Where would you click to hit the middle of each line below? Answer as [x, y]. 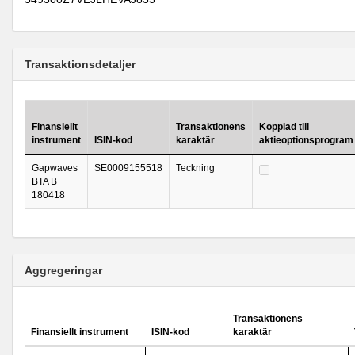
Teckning [195, 168]
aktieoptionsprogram [306, 140]
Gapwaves [55, 168]
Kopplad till [284, 127]
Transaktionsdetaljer [80, 64]
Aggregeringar [63, 270]
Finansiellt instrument [80, 332]
